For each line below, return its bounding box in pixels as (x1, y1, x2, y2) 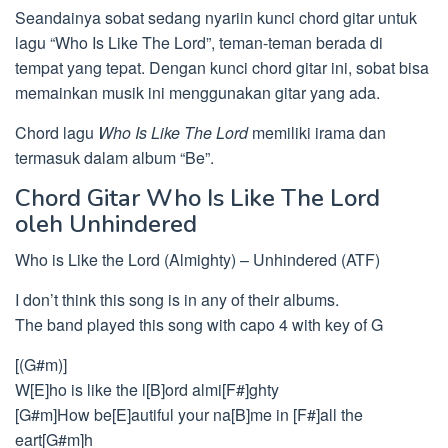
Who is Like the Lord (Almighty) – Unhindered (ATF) (15, 248, 380, 271)
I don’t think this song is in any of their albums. (15, 288, 339, 311)
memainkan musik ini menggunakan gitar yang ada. (15, 81, 380, 104)
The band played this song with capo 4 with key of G (15, 313, 383, 336)
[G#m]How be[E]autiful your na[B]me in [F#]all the (15, 403, 363, 426)
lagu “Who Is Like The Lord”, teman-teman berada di (15, 31, 383, 54)
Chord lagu (15, 121, 98, 144)
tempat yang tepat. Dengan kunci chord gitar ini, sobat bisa (15, 56, 429, 79)
